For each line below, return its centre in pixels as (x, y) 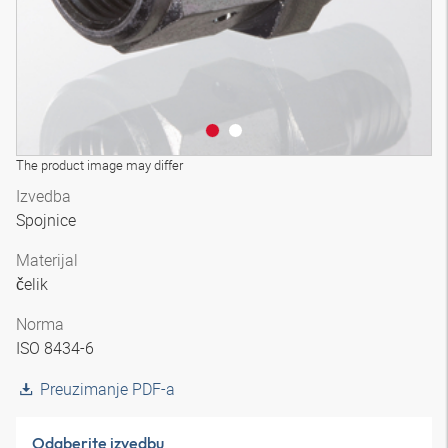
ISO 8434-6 (57, 348)
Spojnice (48, 220)
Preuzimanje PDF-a (107, 389)
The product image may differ (99, 165)
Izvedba (43, 196)
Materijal (47, 260)
